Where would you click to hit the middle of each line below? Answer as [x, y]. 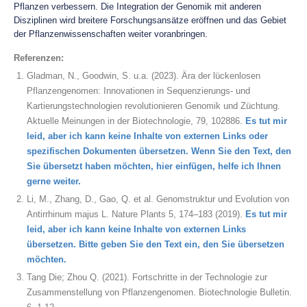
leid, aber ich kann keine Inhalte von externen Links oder [147, 136]
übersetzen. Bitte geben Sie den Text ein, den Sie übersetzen [156, 244]
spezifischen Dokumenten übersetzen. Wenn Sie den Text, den [159, 151]
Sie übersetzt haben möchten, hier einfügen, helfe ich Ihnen [154, 166]
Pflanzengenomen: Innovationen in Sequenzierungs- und [138, 91]
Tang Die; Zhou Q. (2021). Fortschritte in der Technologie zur [147, 277]
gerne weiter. [54, 181]
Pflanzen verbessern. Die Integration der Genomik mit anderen [137, 7]
